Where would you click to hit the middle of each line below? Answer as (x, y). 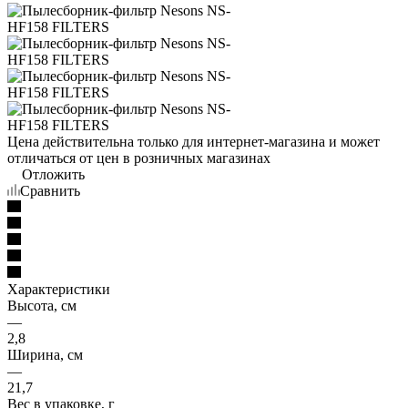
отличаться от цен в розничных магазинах (139, 158)
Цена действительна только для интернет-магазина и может (194, 141)
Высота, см (42, 305)
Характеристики (59, 289)
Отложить (53, 174)
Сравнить (50, 190)
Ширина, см (45, 354)
